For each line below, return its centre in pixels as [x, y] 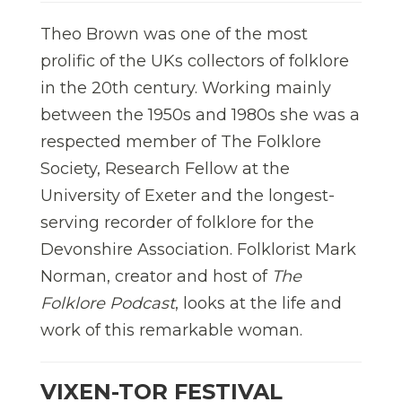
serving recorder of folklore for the [177, 223]
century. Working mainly [230, 88]
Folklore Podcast [108, 304]
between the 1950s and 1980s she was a [200, 115]
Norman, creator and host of [156, 277]
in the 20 [76, 88]
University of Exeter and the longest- [188, 196]
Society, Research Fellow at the [165, 169]
